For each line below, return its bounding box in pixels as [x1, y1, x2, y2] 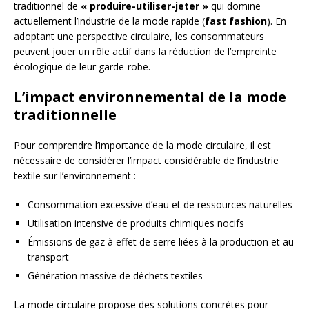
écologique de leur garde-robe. [14, 60, 150, 73]
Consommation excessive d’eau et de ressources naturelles [28, 198, 292, 211]
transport [28, 250, 69, 263]
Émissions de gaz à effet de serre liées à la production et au [28, 235, 294, 248]
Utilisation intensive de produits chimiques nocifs [28, 217, 244, 230]
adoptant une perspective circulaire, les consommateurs [14, 30, 264, 43]
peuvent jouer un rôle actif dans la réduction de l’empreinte [14, 45, 277, 58]
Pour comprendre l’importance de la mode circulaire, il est [14, 139, 271, 152]
